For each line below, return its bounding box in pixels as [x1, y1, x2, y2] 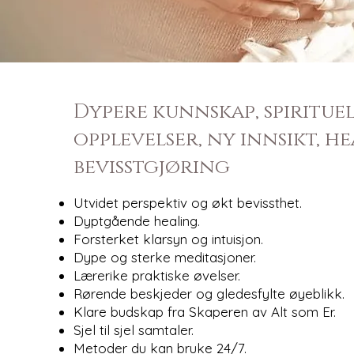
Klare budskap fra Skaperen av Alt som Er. [73, 303, 336, 320]
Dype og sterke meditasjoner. [73, 248, 256, 265]
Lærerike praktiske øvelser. [73, 266, 240, 284]
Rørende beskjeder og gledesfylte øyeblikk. [73, 284, 345, 302]
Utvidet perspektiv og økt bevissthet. [73, 194, 302, 211]
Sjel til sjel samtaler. [73, 321, 194, 338]
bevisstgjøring [73, 153, 230, 180]
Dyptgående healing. [73, 212, 200, 229]
